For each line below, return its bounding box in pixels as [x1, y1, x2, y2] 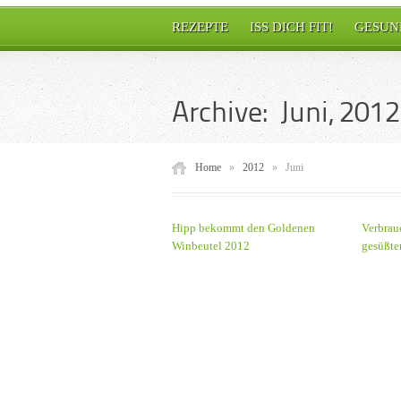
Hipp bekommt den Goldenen [172, 221, 315, 235]
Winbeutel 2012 [172, 239, 250, 252]
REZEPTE [172, 20, 228, 34]
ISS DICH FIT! [250, 20, 333, 34]
